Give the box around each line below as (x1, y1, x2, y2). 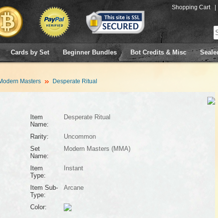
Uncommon (63, 133, 96, 140)
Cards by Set (11, 49, 49, 56)
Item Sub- (30, 184, 58, 191)
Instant (63, 164, 83, 172)
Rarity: (30, 133, 49, 140)
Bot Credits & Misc (130, 49, 186, 56)
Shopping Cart (172, 4, 210, 11)
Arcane (63, 184, 84, 191)
